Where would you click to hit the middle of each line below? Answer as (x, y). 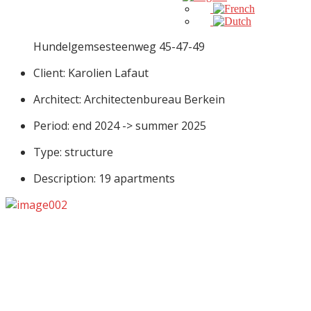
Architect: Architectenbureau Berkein (129, 99)
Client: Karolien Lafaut (91, 73)
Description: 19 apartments (104, 178)
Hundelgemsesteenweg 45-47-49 (119, 47)
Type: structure (73, 152)
